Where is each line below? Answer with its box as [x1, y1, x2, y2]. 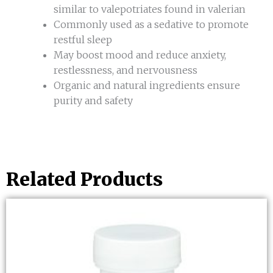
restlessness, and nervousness [54, 64, 197, 77]
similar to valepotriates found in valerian [54, 3, 246, 16]
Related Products [6, 167, 163, 191]
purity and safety [54, 94, 133, 107]
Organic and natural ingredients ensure [54, 79, 240, 92]
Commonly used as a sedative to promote [54, 18, 249, 31]
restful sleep [54, 34, 112, 46]
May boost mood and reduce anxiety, [54, 49, 226, 62]
